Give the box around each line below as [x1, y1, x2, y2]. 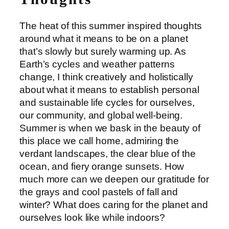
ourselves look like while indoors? [19, 212, 168, 223]
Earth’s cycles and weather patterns [19, 59, 175, 70]
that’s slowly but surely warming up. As [19, 46, 187, 57]
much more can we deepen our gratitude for [19, 174, 209, 185]
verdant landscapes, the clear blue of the [19, 148, 196, 159]
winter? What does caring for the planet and [19, 199, 208, 211]
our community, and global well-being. [19, 110, 183, 121]
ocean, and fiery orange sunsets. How [19, 161, 185, 172]
